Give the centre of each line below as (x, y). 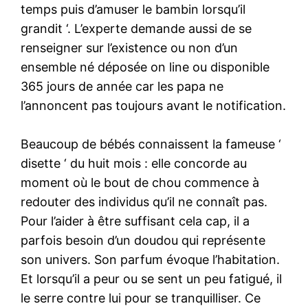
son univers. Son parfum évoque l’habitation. (151, 259)
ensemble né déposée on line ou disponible (145, 67)
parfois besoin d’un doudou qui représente (143, 240)
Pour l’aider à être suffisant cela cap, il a (135, 221)
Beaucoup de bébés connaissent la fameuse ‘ (151, 144)
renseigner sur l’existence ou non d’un (130, 47)
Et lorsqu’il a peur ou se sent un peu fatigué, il (152, 278)
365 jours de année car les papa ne (122, 86)
